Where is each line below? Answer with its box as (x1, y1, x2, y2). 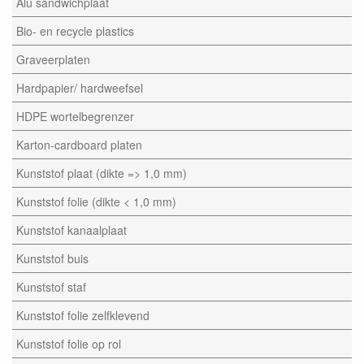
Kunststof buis (16, 250, 89, 266)
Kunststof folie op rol (16, 336, 121, 352)
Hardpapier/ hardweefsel (16, 80, 143, 96)
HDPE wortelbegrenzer (16, 108, 134, 124)
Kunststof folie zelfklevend (16, 307, 149, 323)
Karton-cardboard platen (16, 136, 142, 153)
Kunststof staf (16, 279, 86, 295)
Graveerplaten (16, 51, 90, 67)
